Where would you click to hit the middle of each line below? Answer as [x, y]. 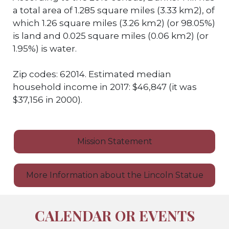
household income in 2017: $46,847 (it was [105, 87]
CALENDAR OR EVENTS [114, 216]
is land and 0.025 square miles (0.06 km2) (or [111, 36]
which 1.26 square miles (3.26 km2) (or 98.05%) [114, 23]
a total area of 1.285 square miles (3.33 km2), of [114, 10]
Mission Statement [114, 142]
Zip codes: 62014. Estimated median [92, 74]
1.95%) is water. [45, 49]
